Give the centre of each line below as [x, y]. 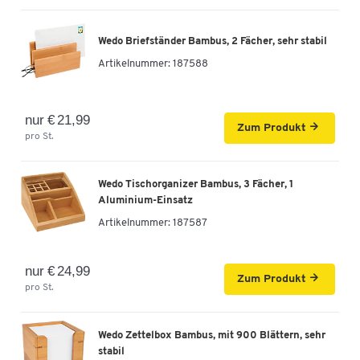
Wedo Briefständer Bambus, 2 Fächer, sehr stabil [213, 42]
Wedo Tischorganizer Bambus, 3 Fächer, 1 [196, 185]
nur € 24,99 [58, 271]
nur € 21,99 [58, 120]
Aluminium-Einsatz [145, 201]
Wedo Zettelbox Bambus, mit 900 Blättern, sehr [212, 336]
